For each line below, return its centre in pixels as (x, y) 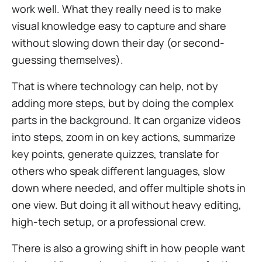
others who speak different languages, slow (118, 171)
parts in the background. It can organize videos (126, 120)
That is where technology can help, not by (115, 86)
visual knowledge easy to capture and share (119, 26)
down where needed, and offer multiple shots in (129, 188)
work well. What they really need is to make (117, 9)
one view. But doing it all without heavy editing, (127, 205)
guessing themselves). (68, 60)
